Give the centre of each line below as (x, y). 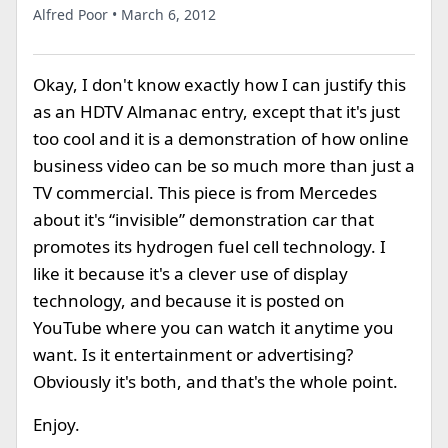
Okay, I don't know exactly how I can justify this (219, 84)
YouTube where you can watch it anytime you (213, 327)
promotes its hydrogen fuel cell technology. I (209, 246)
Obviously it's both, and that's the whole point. (215, 381)
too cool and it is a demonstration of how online (221, 138)
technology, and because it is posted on (189, 300)
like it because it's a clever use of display (190, 273)
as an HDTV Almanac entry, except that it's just (216, 111)
